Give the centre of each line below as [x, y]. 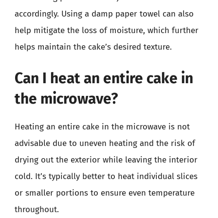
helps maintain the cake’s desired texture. [93, 47]
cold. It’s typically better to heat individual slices [106, 176]
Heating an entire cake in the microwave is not [102, 127]
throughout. [37, 209]
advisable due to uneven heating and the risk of [105, 143]
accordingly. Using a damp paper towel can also [104, 14]
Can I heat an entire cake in [104, 78]
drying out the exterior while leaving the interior [106, 160]
